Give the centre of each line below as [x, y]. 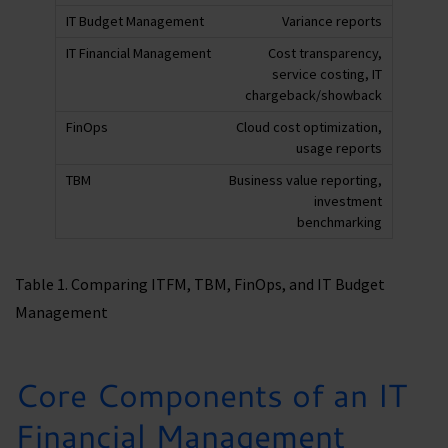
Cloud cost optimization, [309, 126]
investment [348, 200]
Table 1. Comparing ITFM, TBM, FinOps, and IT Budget [200, 283]
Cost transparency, [325, 52]
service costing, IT [327, 73]
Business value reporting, [305, 179]
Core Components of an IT [211, 394]
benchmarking [339, 221]
